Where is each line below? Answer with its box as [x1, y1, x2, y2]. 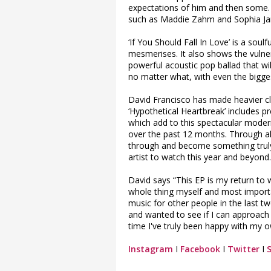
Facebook [180, 243, 220, 255]
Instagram [128, 243, 173, 255]
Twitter [227, 243, 260, 255]
